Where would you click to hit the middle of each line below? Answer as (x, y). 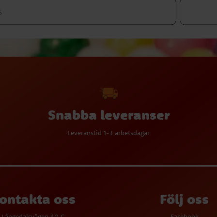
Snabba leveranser (108, 115)
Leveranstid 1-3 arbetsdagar (108, 133)
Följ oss (184, 199)
